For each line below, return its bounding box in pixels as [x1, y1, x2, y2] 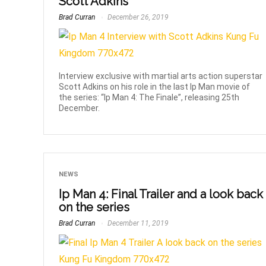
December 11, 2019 [106, 218, 169, 227]
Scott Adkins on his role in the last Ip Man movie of [59, 81, 251, 91]
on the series [59, 199, 130, 214]
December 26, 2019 [106, 13, 169, 22]
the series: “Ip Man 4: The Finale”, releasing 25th [59, 92, 240, 102]
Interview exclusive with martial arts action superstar [59, 71, 263, 81]
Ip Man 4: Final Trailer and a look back [59, 186, 264, 201]
